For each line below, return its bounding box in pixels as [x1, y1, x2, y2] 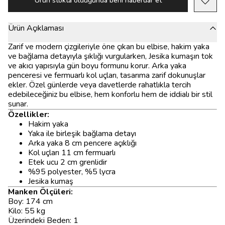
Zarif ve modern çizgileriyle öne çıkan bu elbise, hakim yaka [8, 41, 209, 52]
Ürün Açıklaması [8, 23, 64, 34]
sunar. [8, 98, 28, 109]
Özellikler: [8, 109, 49, 120]
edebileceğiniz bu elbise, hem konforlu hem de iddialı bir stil [8, 89, 212, 100]
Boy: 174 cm [8, 196, 53, 207]
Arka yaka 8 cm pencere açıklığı [28, 138, 137, 149]
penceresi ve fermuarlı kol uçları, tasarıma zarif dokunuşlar [8, 70, 205, 81]
